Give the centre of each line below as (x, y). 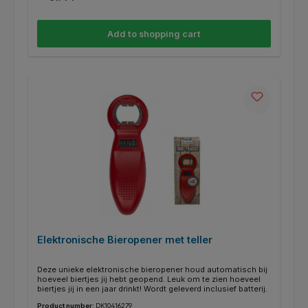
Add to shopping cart (154, 34)
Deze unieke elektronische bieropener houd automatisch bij (152, 270)
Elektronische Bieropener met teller (124, 239)
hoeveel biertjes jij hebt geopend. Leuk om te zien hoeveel (148, 279)
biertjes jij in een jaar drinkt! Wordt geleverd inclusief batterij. (152, 289)
